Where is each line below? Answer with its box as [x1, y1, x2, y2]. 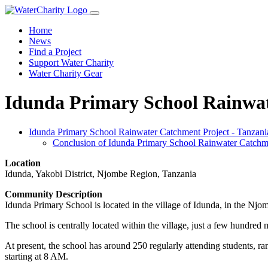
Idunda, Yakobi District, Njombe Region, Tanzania [5, 168, 196, 179]
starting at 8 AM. [5, 251, 68, 261]
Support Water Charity [29, 57, 114, 68]
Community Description [5, 188, 102, 199]
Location [5, 157, 41, 168]
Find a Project [29, 47, 81, 57]
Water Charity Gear [29, 68, 102, 78]
